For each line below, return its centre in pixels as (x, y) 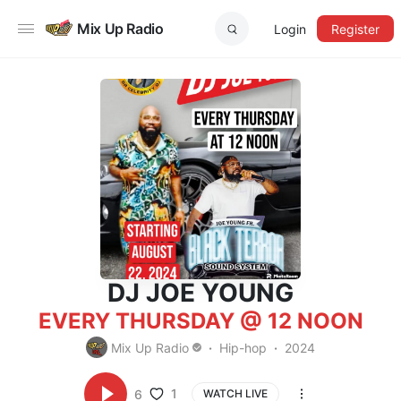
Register (355, 29)
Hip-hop (243, 347)
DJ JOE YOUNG (200, 293)
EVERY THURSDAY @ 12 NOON (200, 321)
